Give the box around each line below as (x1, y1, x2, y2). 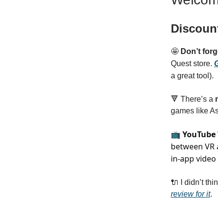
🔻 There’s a (171, 95, 213, 103)
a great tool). (171, 72, 214, 80)
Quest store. (171, 59, 214, 68)
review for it (171, 190, 210, 198)
